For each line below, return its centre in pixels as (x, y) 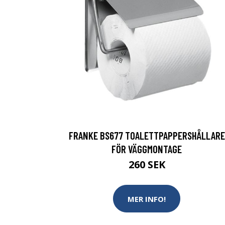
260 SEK (147, 164)
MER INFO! (147, 199)
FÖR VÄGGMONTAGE (147, 149)
